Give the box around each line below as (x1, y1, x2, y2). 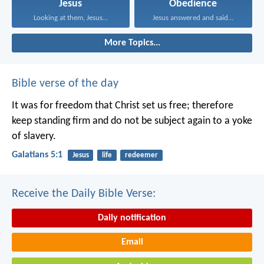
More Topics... (104, 38, 160, 48)
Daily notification (98, 213, 166, 223)
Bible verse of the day (12, 78, 118, 90)
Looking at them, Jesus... (33, 14, 108, 22)
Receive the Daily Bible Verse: (12, 187, 156, 200)
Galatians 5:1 (12, 150, 62, 160)
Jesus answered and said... (153, 14, 234, 22)
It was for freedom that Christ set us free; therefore (12, 100, 233, 112)
